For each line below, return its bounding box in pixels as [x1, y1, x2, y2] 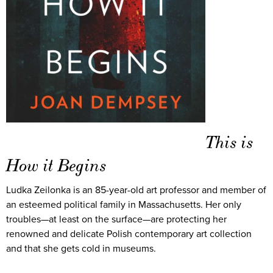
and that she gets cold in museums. [6, 242, 156, 255]
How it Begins [6, 154, 107, 176]
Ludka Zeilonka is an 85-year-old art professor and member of [6, 183, 266, 196]
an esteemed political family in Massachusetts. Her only [6, 198, 241, 211]
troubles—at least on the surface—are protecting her [6, 213, 227, 225]
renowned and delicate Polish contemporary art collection [6, 227, 252, 240]
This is [205, 132, 253, 154]
